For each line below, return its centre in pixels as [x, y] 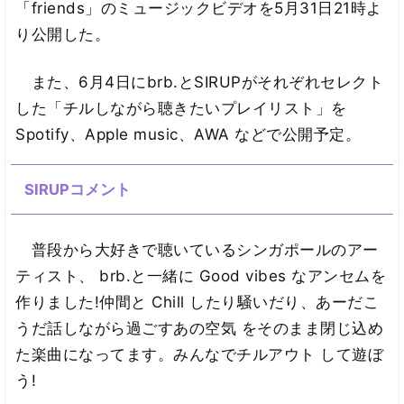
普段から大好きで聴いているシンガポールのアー [197, 250]
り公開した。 [63, 34]
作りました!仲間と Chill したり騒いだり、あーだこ [197, 303]
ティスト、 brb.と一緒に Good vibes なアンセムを [201, 276]
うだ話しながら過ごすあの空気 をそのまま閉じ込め [200, 329]
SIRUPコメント [78, 190]
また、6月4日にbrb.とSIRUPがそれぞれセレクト [200, 82]
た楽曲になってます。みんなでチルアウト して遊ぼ [200, 355]
